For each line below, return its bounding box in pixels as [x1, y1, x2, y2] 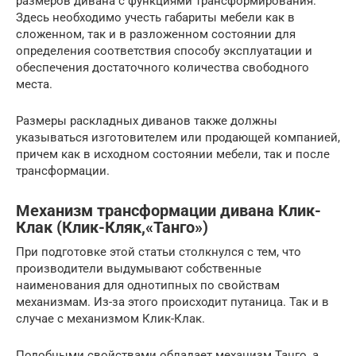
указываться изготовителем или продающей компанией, [16, 130, 340, 145]
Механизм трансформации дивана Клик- [16, 201, 321, 220]
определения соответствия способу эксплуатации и [16, 43, 312, 58]
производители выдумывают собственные [16, 261, 261, 276]
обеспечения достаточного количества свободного [16, 60, 309, 75]
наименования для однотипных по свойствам [16, 277, 280, 292]
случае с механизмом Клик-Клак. [16, 311, 205, 326]
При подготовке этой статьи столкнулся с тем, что [16, 244, 301, 259]
